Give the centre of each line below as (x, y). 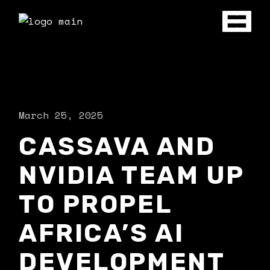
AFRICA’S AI (102, 233)
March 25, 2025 (61, 115)
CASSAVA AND (117, 146)
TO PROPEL (95, 204)
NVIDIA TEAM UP (131, 175)
